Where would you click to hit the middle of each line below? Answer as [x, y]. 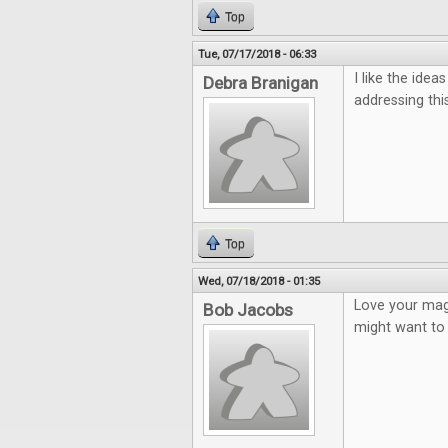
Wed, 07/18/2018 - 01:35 [259, 281]
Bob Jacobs [248, 310]
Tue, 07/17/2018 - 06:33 [257, 54]
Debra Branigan [260, 83]
